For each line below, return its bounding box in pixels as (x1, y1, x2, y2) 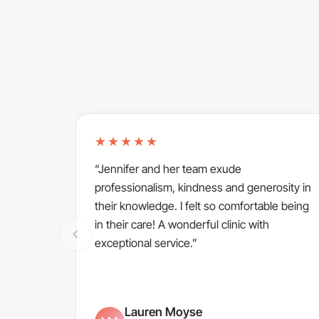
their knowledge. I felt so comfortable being (95, 198, 309, 213)
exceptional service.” (95, 235, 197, 250)
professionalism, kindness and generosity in (95, 179, 311, 194)
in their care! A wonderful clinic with (95, 216, 269, 231)
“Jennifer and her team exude (95, 161, 241, 176)
